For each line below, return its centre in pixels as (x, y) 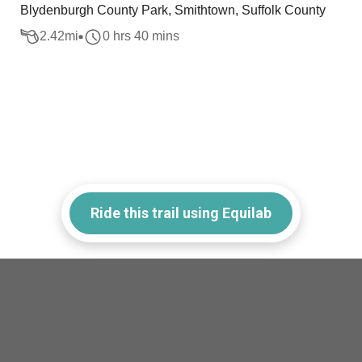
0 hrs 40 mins (141, 36)
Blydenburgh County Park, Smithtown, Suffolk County (173, 10)
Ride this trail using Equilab (181, 213)
